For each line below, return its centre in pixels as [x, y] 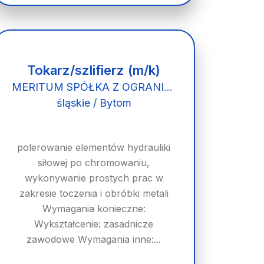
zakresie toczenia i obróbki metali [94, 193]
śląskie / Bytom [94, 103]
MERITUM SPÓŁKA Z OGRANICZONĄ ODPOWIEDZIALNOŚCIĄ [168, 87]
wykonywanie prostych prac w [94, 178]
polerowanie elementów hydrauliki [94, 147]
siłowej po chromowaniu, [94, 163]
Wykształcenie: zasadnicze [94, 224]
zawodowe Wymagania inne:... [94, 239]
